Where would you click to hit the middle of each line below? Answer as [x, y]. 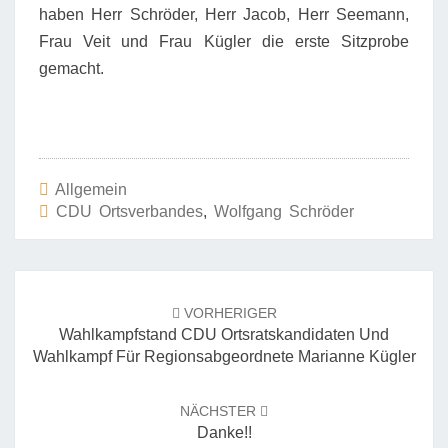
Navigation [65, 305]
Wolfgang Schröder [284, 211]
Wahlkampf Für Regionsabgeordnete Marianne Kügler [224, 356]
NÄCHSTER [220, 411]
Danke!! [224, 432]
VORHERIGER [228, 313]
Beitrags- [57, 281]
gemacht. [71, 68]
